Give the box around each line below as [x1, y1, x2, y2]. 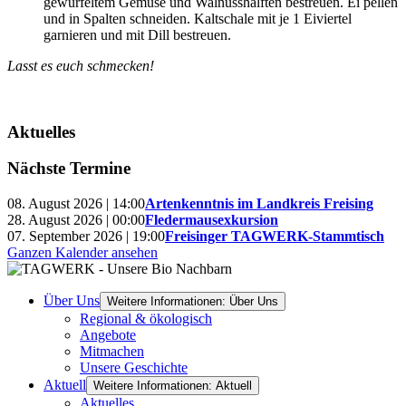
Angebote [80, 327, 136, 343]
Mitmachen [80, 343, 144, 360]
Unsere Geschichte [80, 360, 188, 376]
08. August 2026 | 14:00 [7, 196, 145, 212]
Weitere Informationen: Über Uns [107, 295, 278, 309]
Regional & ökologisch [80, 311, 212, 327]
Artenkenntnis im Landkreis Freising [145, 196, 373, 212]
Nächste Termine [7, 159, 130, 179]
